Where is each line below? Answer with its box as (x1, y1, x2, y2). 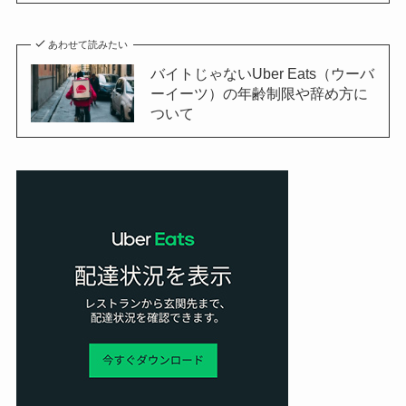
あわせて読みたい (48, 38, 129, 50)
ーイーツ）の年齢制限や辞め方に (150, 84, 368, 101)
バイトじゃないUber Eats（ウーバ (150, 64, 374, 82)
